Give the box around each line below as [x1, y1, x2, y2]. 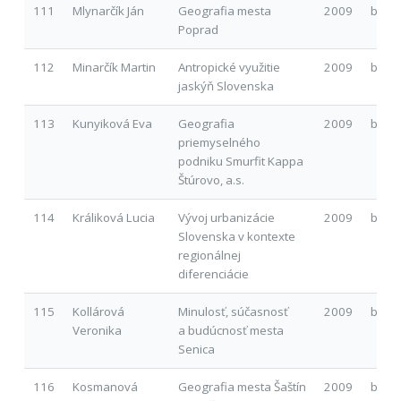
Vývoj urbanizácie [177, 209, 275, 226]
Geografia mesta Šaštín [177, 378, 306, 395]
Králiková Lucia [72, 209, 155, 226]
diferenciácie [177, 265, 249, 282]
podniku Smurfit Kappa [177, 152, 303, 169]
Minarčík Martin [72, 58, 156, 75]
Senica [177, 340, 215, 357]
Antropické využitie [177, 58, 280, 75]
